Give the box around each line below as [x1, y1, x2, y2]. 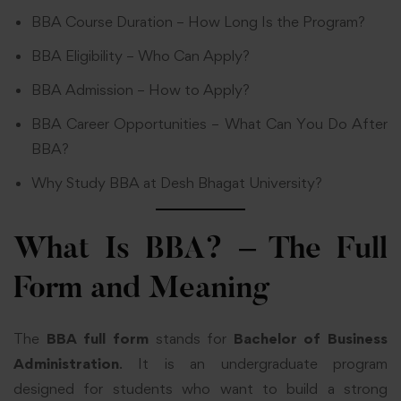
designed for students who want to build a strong [13, 379, 388, 397]
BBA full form [46, 328, 149, 347]
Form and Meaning [13, 274, 269, 305]
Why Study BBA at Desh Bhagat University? [31, 174, 322, 192]
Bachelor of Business [233, 328, 388, 347]
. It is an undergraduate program [119, 354, 388, 372]
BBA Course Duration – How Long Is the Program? [31, 13, 365, 31]
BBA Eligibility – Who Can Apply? [31, 47, 250, 65]
